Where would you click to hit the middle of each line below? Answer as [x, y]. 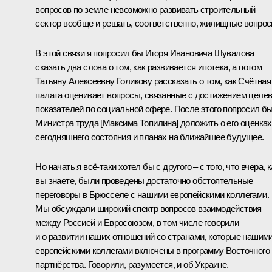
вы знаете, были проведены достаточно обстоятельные [144, 180]
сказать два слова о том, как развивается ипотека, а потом [149, 67]
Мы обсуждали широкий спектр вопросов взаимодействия [148, 208]
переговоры [58, 194]
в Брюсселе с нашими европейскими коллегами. [175, 194]
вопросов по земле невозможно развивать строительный [145, 9]
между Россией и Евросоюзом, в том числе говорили [137, 222]
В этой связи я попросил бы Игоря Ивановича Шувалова [145, 53]
